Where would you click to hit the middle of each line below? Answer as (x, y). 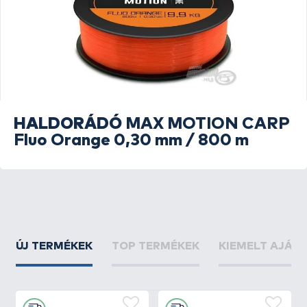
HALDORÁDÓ (68, 124)
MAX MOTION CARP (208, 124)
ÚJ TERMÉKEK (54, 246)
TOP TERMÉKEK (156, 246)
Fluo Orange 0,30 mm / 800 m (131, 140)
